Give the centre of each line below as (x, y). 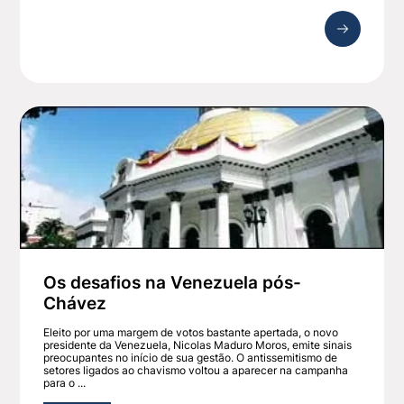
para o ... (65, 383)
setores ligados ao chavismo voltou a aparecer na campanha (196, 371)
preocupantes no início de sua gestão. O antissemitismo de (191, 358)
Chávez (75, 303)
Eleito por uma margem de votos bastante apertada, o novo (191, 333)
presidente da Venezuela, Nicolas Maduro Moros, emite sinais (198, 345)
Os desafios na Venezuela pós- (173, 283)
